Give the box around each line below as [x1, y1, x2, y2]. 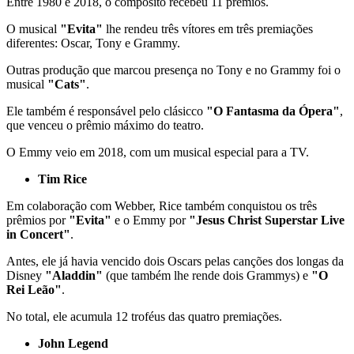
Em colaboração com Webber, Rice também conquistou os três [6, 198, 317, 213]
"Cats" [47, 77, 86, 91]
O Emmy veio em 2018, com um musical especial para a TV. [6, 145, 309, 159]
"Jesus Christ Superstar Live [189, 213, 345, 227]
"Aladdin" [45, 268, 106, 282]
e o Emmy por [115, 213, 189, 227]
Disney [6, 268, 45, 282]
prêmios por [6, 213, 69, 227]
